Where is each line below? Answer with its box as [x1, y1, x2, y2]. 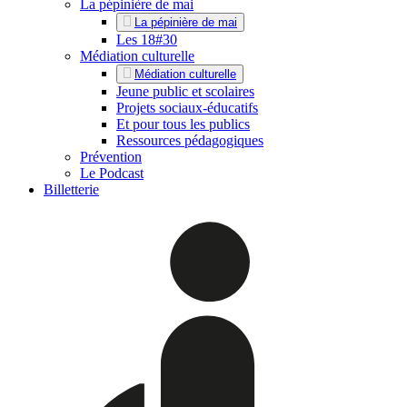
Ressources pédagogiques [116, 133, 263, 149]
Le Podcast [80, 165, 144, 182]
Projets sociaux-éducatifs [116, 100, 258, 116]
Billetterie [44, 182, 99, 198]
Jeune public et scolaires [116, 84, 254, 100]
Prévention [80, 149, 142, 165]
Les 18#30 [116, 32, 177, 48]
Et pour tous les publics [116, 116, 250, 133]
